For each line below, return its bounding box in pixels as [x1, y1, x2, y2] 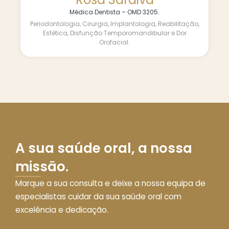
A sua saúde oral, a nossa [15, 139, 192, 158]
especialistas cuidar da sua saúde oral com [15, 191, 181, 202]
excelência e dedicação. [15, 204, 108, 216]
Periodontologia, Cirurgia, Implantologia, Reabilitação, [30, 19, 199, 28]
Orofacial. [99, 37, 130, 47]
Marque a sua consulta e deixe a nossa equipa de [15, 178, 205, 189]
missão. [15, 157, 68, 176]
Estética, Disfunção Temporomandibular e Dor [42, 28, 187, 37]
